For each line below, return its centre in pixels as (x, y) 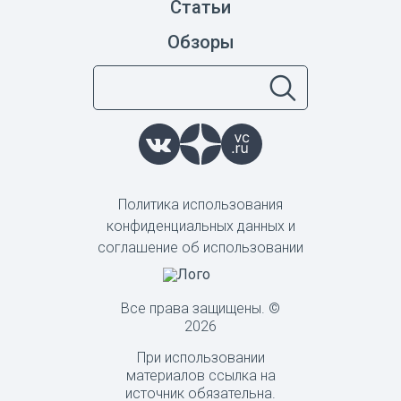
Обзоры (200, 43)
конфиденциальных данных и (200, 226)
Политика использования (200, 205)
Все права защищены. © (200, 309)
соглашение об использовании (200, 248)
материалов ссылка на (200, 376)
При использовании (200, 358)
